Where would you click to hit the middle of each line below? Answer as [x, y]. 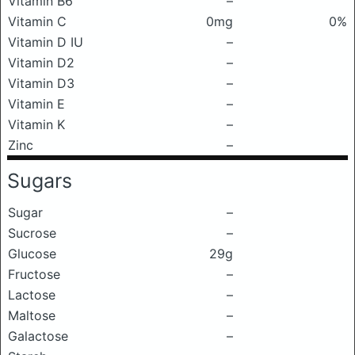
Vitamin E [36, 104]
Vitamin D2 [41, 63]
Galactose [38, 336]
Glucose [32, 254]
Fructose [34, 274]
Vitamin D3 [41, 83]
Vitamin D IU [46, 42]
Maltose [32, 315]
